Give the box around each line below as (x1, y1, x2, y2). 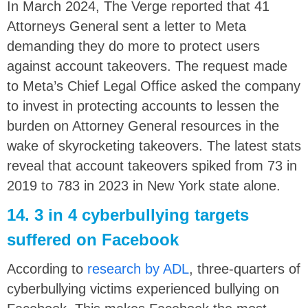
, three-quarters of (189, 261, 300, 276)
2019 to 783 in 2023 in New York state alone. (7, 177, 280, 193)
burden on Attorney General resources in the (7, 118, 279, 133)
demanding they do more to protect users (7, 38, 260, 54)
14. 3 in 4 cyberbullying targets (7, 205, 249, 224)
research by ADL (87, 261, 189, 276)
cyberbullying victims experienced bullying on (7, 280, 279, 296)
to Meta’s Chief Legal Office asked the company (7, 78, 300, 93)
